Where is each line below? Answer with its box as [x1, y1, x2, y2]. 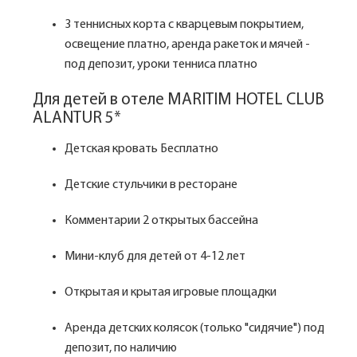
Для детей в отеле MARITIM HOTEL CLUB [33, 92, 324, 108]
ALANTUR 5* [33, 110, 121, 127]
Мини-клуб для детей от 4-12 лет [65, 250, 245, 263]
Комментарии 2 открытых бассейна [65, 214, 258, 227]
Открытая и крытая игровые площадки [65, 286, 277, 299]
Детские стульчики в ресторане [65, 178, 237, 191]
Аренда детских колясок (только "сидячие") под [65, 322, 324, 335]
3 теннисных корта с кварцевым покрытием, [65, 18, 304, 31]
